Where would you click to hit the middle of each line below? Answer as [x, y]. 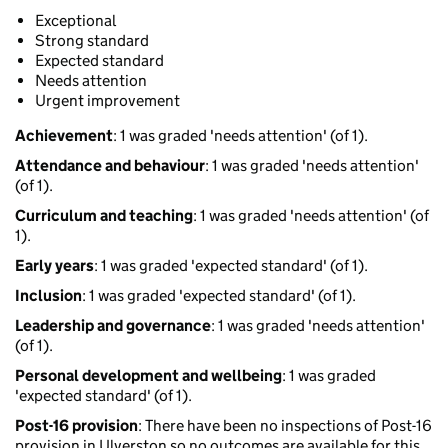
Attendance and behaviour [110, 166]
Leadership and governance [113, 326]
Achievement [64, 136]
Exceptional [75, 21]
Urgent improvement [107, 101]
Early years [54, 266]
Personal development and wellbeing [148, 376]
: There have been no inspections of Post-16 [285, 426]
